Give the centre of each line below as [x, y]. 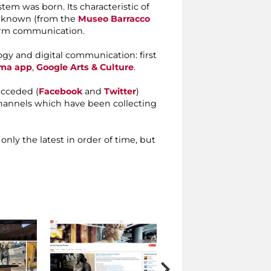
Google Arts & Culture [85, 67]
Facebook [60, 92]
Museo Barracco [114, 19]
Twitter [120, 92]
